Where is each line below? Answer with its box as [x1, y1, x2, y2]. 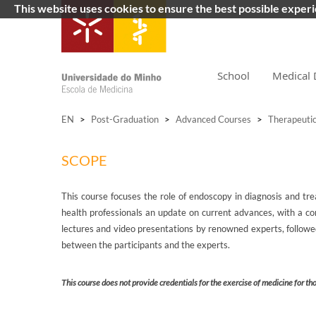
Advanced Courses [176, 114, 251, 125]
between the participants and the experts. [61, 239, 230, 250]
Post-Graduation [91, 114, 159, 125]
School [217, 68, 250, 83]
